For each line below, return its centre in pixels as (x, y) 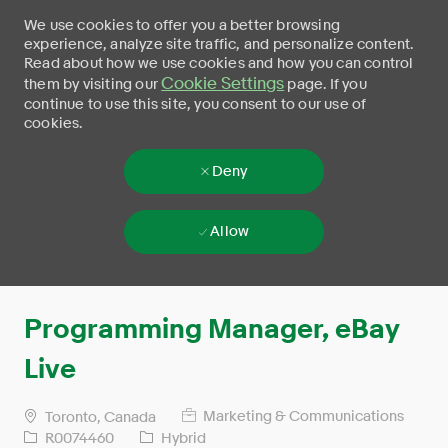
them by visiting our (93, 84)
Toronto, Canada (99, 416)
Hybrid (182, 437)
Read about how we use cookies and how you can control (219, 63)
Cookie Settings (223, 83)
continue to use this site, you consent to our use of (195, 104)
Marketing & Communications (302, 416)
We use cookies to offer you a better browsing (182, 25)
